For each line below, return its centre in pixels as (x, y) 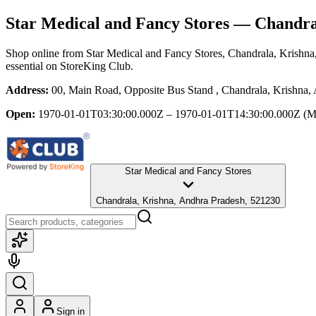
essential (24, 66)
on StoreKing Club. (88, 66)
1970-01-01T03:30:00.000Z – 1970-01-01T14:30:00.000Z (169, 114)
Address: (27, 90)
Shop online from (46, 53)
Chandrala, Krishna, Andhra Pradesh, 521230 (188, 200)
